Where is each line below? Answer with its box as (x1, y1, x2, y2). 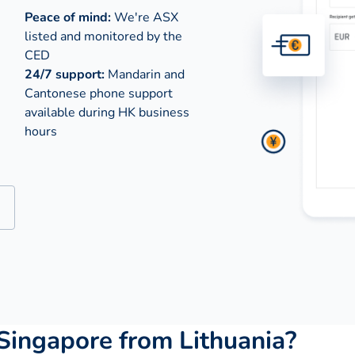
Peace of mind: (24, 8, 111, 26)
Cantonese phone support (24, 84, 173, 102)
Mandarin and (104, 65, 185, 83)
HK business (117, 103, 189, 121)
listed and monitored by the (24, 27, 182, 45)
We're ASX (110, 8, 178, 26)
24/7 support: (24, 65, 105, 83)
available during (24, 103, 118, 121)
